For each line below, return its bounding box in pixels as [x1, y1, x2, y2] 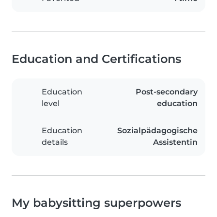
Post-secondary [136, 87, 198, 97]
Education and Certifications [12, 52, 181, 66]
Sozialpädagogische [117, 126, 198, 136]
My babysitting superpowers [12, 196, 181, 210]
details [42, 138, 68, 147]
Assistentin [153, 138, 198, 147]
